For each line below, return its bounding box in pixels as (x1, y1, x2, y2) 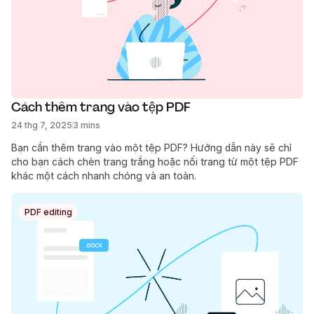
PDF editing (25, 207, 72, 218)
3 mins (73, 120, 100, 131)
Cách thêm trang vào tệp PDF (11, 99, 191, 116)
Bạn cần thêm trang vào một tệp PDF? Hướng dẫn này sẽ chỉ (11, 142, 292, 154)
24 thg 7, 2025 (11, 120, 72, 131)
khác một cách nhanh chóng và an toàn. (11, 170, 196, 182)
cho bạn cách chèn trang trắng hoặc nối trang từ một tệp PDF (11, 156, 299, 168)
